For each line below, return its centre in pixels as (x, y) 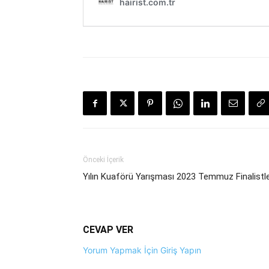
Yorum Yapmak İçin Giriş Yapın (142, 250)
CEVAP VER (108, 230)
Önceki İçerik (103, 160)
